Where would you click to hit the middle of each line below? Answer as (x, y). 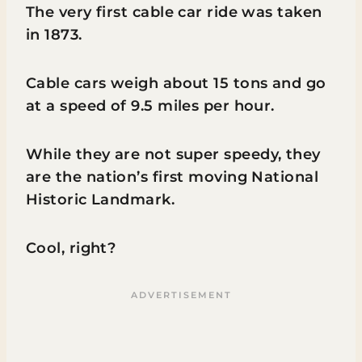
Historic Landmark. (103, 200)
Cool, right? (71, 248)
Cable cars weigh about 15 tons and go (176, 83)
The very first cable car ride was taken (174, 12)
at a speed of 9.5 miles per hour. (153, 106)
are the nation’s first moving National (173, 177)
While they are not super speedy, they (173, 154)
